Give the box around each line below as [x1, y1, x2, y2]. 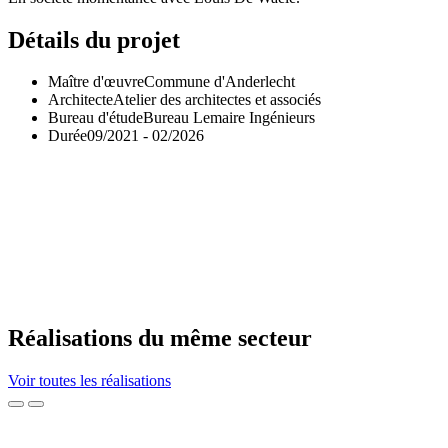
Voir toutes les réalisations [8, 372, 171, 390]
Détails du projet [8, 26, 180, 53]
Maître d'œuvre [48, 73, 144, 91]
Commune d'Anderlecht [144, 73, 295, 91]
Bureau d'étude [48, 109, 143, 127]
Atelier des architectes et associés [113, 91, 325, 109]
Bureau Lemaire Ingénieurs [143, 109, 315, 127]
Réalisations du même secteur [8, 325, 312, 352]
